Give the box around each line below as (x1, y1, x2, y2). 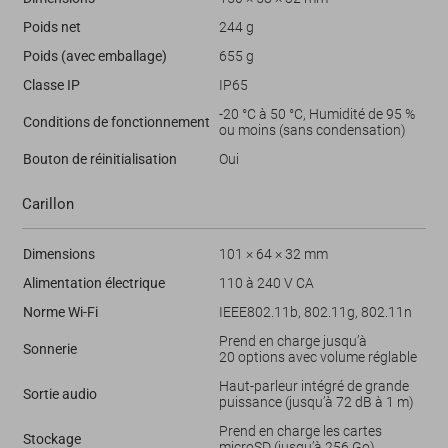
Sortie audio (22, 385, 97, 402)
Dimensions (22, 245, 95, 262)
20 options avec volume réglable (218, 348, 417, 365)
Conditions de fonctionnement (22, 113, 210, 130)
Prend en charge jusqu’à (218, 332, 367, 349)
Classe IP (22, 76, 80, 93)
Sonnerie (22, 340, 77, 357)
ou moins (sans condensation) (218, 121, 406, 138)
